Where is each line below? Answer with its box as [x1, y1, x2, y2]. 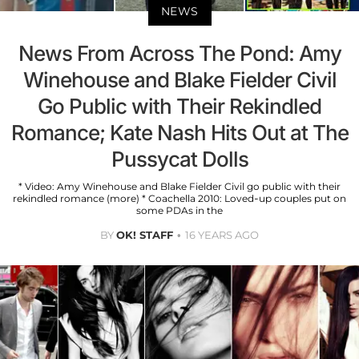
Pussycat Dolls [111, 147, 248, 172]
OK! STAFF [116, 228, 173, 242]
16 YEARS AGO [185, 228, 259, 242]
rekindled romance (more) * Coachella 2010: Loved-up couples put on [13, 192, 346, 205]
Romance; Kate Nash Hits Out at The [10, 120, 349, 146]
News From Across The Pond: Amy [18, 41, 341, 67]
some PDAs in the [136, 204, 223, 217]
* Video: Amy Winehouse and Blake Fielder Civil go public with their [18, 180, 341, 193]
